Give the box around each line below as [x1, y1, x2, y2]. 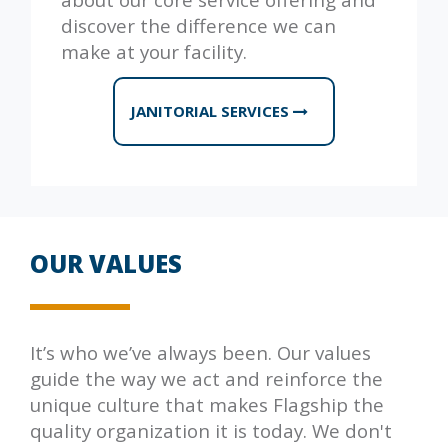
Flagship [268, 391, 353, 417]
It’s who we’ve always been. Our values [30, 339, 371, 365]
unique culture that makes [30, 391, 268, 417]
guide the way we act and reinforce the [30, 365, 383, 391]
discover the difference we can [61, 12, 336, 38]
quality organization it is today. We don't [30, 417, 392, 443]
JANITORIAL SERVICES [130, 100, 293, 121]
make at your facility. [61, 38, 247, 64]
